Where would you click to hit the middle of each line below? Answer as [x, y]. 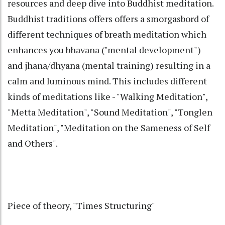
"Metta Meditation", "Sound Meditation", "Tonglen [110, 112]
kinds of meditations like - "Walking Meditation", [107, 96]
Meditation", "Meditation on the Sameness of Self [109, 127]
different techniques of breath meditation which [107, 34]
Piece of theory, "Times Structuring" [81, 205]
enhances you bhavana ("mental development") [104, 49]
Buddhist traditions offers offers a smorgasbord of [108, 18]
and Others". [33, 143]
